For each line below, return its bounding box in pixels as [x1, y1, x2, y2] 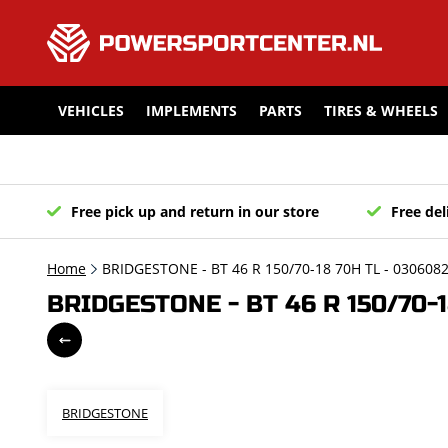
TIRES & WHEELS [324, 101, 438, 121]
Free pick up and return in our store [71, 202, 319, 221]
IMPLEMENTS [146, 101, 237, 121]
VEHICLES [58, 101, 124, 121]
